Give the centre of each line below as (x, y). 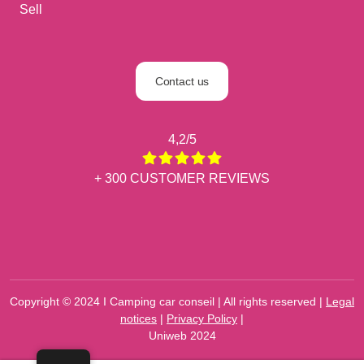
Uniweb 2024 (182, 336)
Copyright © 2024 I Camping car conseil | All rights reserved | (168, 301)
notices (139, 318)
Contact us (182, 81)
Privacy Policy (202, 318)
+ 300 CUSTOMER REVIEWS (182, 178)
